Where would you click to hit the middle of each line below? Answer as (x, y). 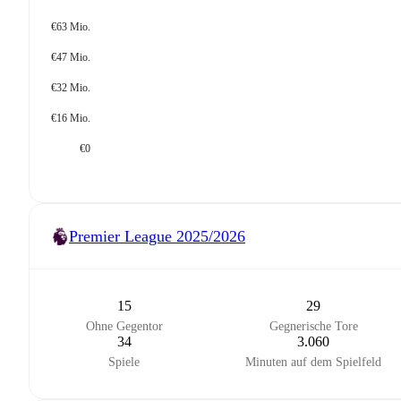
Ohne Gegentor (124, 326)
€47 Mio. (71, 57)
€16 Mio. (71, 118)
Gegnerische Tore (313, 326)
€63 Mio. (71, 27)
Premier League (120, 236)
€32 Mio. (71, 88)
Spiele (124, 362)
